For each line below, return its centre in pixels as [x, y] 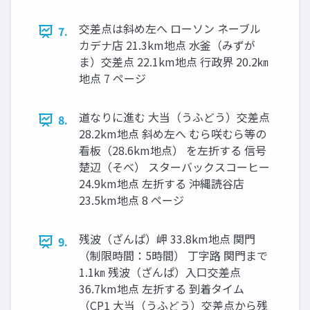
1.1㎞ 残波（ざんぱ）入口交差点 [160, 272]
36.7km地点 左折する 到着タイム [162, 289]
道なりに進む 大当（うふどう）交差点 [174, 117]
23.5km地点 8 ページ [131, 200]
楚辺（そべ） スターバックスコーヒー [174, 167]
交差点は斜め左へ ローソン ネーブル [170, 29]
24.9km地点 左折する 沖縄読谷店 [162, 184]
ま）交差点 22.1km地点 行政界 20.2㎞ [174, 62]
